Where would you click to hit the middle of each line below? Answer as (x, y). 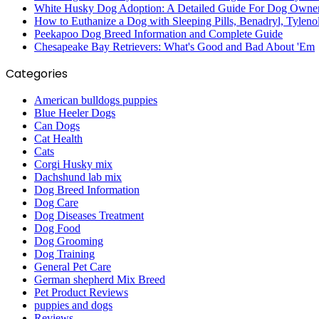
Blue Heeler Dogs (75, 113)
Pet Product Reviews (81, 292)
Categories (37, 73)
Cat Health (58, 138)
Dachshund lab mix (78, 177)
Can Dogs (57, 125)
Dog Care (56, 202)
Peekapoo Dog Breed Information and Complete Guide (158, 33)
